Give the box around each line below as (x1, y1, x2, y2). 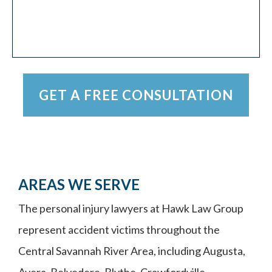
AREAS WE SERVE (18, 175, 140, 193)
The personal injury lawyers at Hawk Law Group (18, 202, 243, 215)
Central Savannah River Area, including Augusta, (18, 244, 245, 257)
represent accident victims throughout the (18, 223, 220, 236)
